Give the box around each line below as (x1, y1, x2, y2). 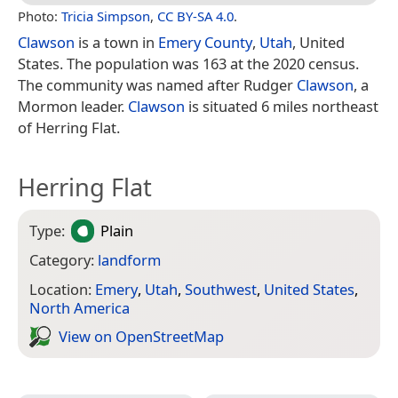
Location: (29, 278, 95, 299)
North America (29, 297, 130, 318)
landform (98, 250, 161, 271)
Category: (29, 250, 98, 271)
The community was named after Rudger (18, 75, 297, 96)
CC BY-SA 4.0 (157, 7, 234, 26)
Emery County (158, 32, 252, 53)
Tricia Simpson (61, 7, 150, 26)
